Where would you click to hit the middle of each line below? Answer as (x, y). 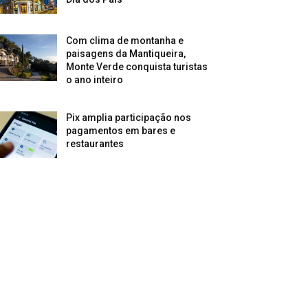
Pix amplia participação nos (129, 118)
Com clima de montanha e (125, 41)
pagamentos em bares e (121, 131)
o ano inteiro (95, 80)
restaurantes (95, 144)
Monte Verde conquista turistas (137, 67)
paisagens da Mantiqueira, (126, 54)
